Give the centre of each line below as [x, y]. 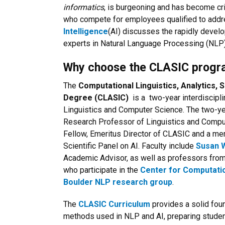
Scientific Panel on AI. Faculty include [130, 146]
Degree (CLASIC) [97, 98]
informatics [84, 7]
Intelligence [86, 31]
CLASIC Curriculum [114, 204]
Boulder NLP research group [118, 182]
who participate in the [102, 170]
